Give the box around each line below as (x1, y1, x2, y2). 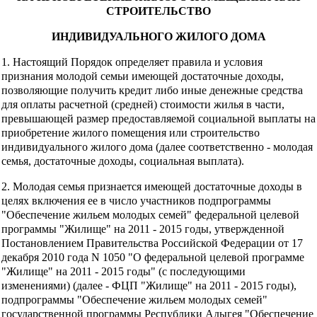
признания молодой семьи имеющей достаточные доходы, (1, 69, 284, 82)
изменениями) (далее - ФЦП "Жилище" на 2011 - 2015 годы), (1, 279, 296, 292)
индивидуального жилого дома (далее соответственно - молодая (1, 140, 313, 153)
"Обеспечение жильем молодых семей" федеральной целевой (1, 208, 299, 221)
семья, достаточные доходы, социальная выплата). (1, 154, 244, 167)
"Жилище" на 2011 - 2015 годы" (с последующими (1, 265, 246, 277)
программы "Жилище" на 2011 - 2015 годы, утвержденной (1, 222, 284, 235)
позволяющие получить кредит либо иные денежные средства (1, 83, 303, 96)
